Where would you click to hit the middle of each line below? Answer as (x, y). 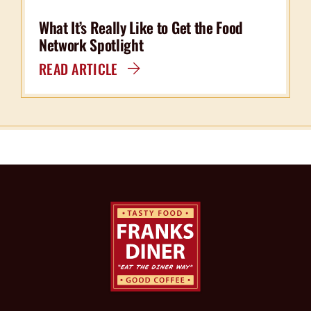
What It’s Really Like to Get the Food (141, 27)
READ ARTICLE (78, 69)
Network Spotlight (91, 45)
